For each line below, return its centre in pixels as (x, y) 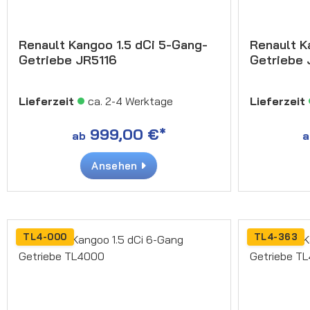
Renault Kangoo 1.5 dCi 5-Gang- (113, 44)
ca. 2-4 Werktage (130, 101)
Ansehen (116, 165)
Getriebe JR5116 (68, 60)
